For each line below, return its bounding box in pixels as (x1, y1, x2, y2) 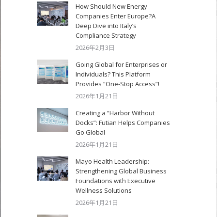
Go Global (76, 128, 105, 137)
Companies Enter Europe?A (76, 12, 155, 20)
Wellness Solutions (76, 186, 132, 195)
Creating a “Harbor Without (76, 108, 155, 117)
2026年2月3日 (76, 43, 115, 52)
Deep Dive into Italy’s (76, 21, 137, 30)
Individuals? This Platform (76, 70, 151, 78)
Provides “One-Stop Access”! (76, 79, 159, 88)
